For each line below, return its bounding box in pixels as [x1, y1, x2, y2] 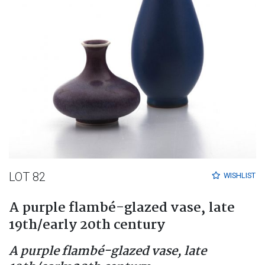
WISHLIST [224, 170, 256, 180]
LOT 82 [9, 169, 46, 184]
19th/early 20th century [9, 214, 165, 236]
